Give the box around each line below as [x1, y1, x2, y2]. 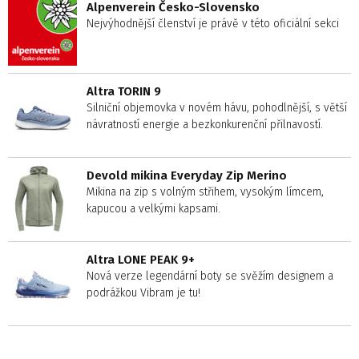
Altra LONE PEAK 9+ [87, 252, 195, 267]
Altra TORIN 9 [87, 83, 161, 99]
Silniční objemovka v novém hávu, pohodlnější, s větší [87, 100, 347, 115]
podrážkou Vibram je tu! [87, 285, 200, 300]
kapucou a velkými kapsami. [87, 201, 220, 216]
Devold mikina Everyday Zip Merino [87, 167, 287, 183]
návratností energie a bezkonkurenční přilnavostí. [87, 117, 323, 131]
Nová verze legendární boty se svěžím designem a [87, 268, 333, 283]
